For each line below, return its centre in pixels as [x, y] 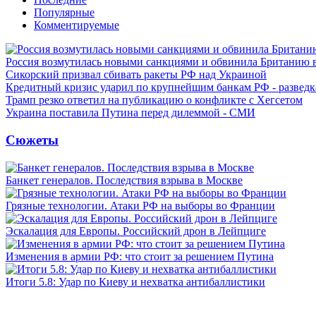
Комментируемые [77, 25]
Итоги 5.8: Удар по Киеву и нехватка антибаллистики [135, 281]
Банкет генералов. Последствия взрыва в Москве [124, 180]
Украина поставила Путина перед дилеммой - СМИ [130, 113]
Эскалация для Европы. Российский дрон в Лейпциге [136, 231]
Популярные [64, 13]
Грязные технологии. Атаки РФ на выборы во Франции [140, 205]
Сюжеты [32, 140]
